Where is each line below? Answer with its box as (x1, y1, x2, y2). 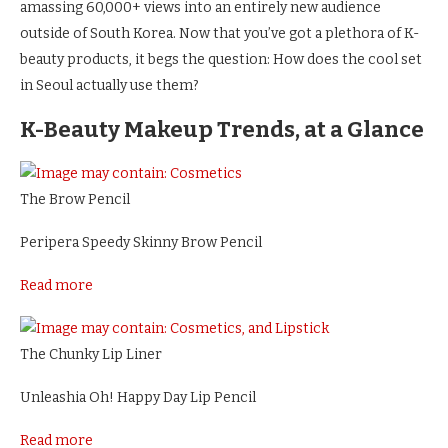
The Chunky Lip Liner (20, 346, 162, 364)
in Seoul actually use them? (20, 77, 199, 95)
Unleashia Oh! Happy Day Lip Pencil (20, 389, 256, 407)
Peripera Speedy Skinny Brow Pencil (20, 234, 262, 252)
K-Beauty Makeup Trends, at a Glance (20, 116, 424, 144)
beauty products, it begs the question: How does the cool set (20, 51, 422, 69)
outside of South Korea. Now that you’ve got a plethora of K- (20, 25, 419, 43)
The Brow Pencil (20, 191, 130, 209)
